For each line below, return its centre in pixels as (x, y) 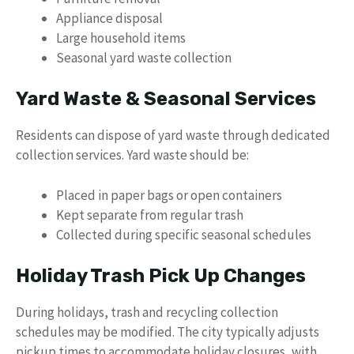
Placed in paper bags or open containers (169, 195)
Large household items (121, 38)
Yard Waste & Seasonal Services (166, 99)
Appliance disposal (109, 18)
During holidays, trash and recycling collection (147, 312)
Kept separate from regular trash (150, 215)
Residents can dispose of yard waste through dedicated (173, 135)
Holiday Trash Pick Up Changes (161, 276)
